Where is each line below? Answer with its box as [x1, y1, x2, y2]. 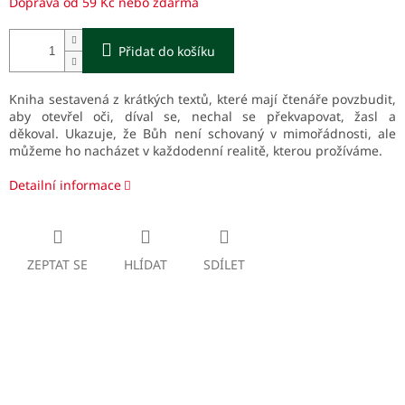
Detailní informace [9, 176, 121, 194]
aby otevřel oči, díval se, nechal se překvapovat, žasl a [9, 108, 396, 126]
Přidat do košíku [118, 42, 215, 61]
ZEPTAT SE [27, 256, 88, 274]
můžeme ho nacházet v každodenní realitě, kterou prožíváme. [9, 142, 382, 160]
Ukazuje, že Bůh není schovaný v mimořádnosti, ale [65, 125, 396, 143]
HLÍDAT [124, 256, 167, 274]
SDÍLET [203, 256, 245, 274]
